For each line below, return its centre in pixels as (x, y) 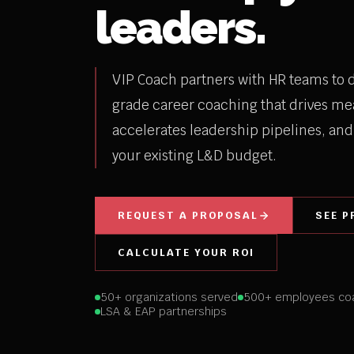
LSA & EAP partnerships (164, 312)
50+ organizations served (169, 298)
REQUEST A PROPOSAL (188, 216)
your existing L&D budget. (194, 156)
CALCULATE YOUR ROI (186, 253)
